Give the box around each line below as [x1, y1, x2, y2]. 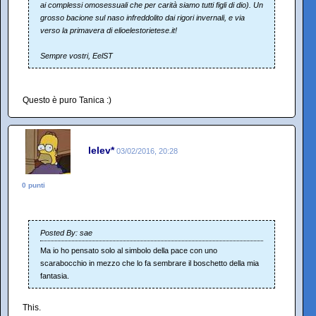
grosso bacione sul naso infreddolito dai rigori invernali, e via [40, 13, 245, 23]
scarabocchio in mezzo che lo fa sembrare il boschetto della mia [40, 259, 259, 268]
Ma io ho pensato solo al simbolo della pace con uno [40, 246, 217, 255]
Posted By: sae [40, 229, 92, 238]
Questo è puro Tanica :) [23, 95, 111, 106]
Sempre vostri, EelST [40, 51, 113, 61]
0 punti [22, 181, 45, 190]
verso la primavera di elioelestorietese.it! [40, 26, 177, 35]
